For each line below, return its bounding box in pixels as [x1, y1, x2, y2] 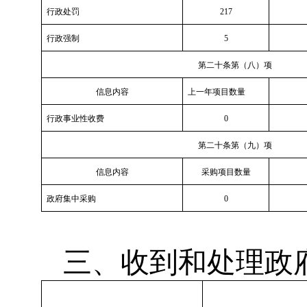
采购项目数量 [201, 167, 251, 177]
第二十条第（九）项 [198, 140, 272, 150]
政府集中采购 [47, 194, 96, 204]
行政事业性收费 [47, 114, 104, 123]
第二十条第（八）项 [198, 60, 272, 70]
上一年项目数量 [188, 87, 245, 97]
